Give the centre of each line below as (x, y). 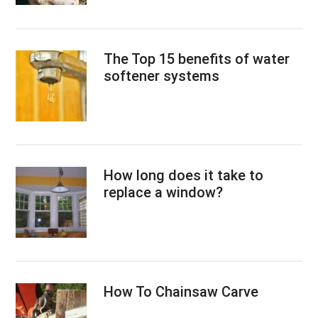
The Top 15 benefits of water (197, 59)
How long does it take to (184, 175)
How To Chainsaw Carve (181, 291)
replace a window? (164, 192)
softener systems (162, 76)
